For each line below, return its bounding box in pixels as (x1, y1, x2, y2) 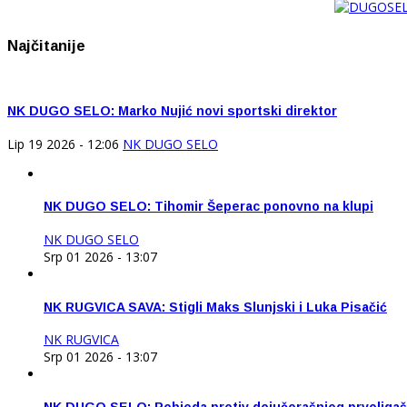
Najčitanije (7, 37, 85, 55)
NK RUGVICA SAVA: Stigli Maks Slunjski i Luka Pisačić (44, 299, 387, 314)
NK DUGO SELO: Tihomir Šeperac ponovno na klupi (44, 199, 373, 214)
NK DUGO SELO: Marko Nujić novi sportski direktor (7, 104, 337, 119)
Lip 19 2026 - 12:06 (7, 134, 119, 153)
